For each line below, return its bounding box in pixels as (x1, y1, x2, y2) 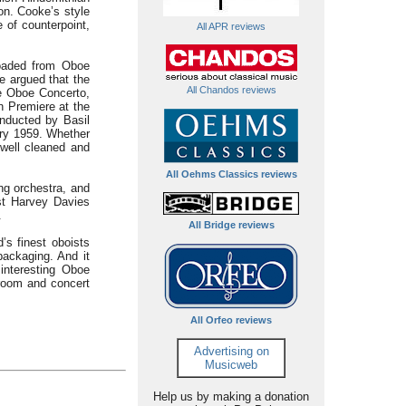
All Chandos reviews (186, 84, 276, 95)
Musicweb (205, 358, 257, 372)
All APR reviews (197, 21, 266, 32)
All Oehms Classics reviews (165, 169, 297, 179)
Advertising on (193, 344, 269, 358)
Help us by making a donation (153, 390, 309, 403)
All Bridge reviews (188, 219, 275, 230)
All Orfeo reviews (190, 314, 272, 325)
